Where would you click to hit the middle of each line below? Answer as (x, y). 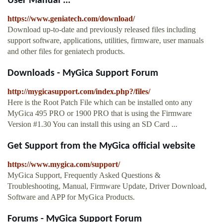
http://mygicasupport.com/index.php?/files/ (79, 92)
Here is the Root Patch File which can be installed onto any (100, 103)
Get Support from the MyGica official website (101, 146)
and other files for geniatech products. (66, 52)
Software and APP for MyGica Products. (71, 197)
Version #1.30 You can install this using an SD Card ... (92, 124)
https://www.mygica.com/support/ (64, 165)
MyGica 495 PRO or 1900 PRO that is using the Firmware (100, 113)
